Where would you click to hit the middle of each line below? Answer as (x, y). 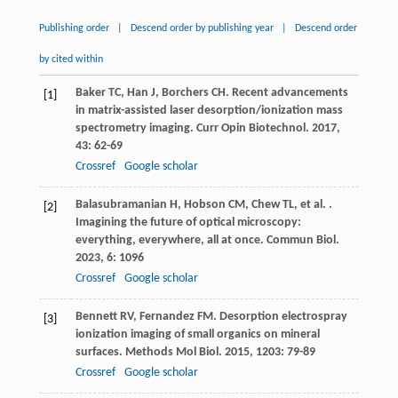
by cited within (71, 60)
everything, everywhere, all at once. (171, 241)
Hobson (204, 205)
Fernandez (167, 317)
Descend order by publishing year (202, 29)
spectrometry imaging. (135, 129)
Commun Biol (301, 241)
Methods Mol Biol (171, 353)
